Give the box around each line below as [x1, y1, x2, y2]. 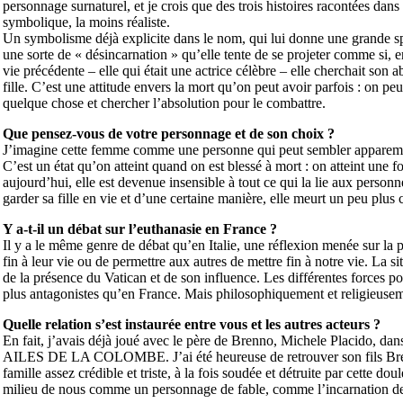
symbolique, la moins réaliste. [2, 13, 170, 30]
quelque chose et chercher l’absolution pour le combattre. [2, 94, 326, 111]
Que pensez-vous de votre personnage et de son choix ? [2, 125, 335, 141]
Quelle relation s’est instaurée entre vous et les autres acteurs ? [2, 316, 381, 332]
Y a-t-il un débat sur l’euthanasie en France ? [2, 220, 277, 237]
